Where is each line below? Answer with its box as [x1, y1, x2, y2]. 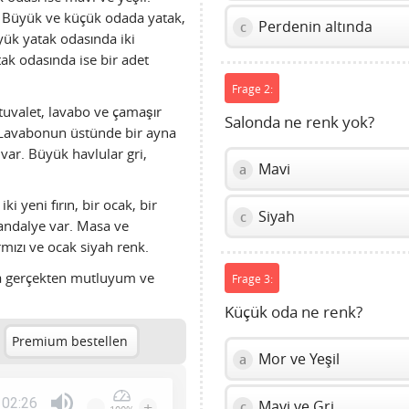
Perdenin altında [255, 16, 373, 37]
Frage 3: [231, 270, 273, 286]
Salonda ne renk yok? [225, 112, 375, 133]
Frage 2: [231, 80, 273, 96]
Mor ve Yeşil [255, 349, 341, 370]
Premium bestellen [12, 333, 128, 351]
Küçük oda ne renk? [225, 302, 363, 323]
